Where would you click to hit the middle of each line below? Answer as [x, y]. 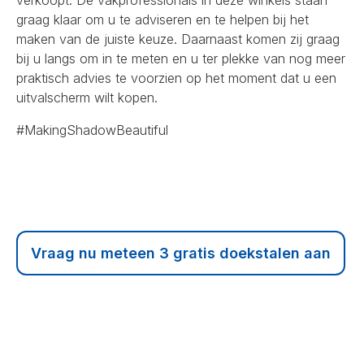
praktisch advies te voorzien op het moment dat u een [176, 78]
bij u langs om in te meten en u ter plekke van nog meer [181, 58]
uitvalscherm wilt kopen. [87, 97]
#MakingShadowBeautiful [92, 130]
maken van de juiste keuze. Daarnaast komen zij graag [178, 39]
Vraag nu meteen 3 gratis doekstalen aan [181, 253]
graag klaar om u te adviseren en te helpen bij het [162, 19]
